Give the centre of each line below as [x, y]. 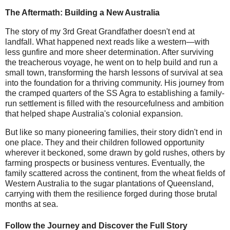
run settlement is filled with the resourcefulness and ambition [114, 104]
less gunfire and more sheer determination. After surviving [109, 52]
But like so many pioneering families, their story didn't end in [114, 132]
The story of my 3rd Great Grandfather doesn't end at [100, 32]
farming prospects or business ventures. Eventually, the [105, 163]
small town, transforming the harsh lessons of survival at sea [114, 73]
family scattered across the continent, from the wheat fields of [115, 174]
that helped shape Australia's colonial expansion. [94, 114]
